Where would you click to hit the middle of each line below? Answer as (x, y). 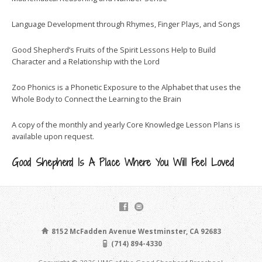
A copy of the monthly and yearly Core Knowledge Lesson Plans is (126, 125)
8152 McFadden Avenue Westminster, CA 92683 (135, 231)
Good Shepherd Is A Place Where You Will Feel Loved (123, 162)
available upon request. (53, 136)
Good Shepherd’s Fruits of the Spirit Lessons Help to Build (114, 50)
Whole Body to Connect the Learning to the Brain (96, 99)
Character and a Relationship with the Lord (86, 61)
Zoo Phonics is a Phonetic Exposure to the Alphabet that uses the (126, 87)
